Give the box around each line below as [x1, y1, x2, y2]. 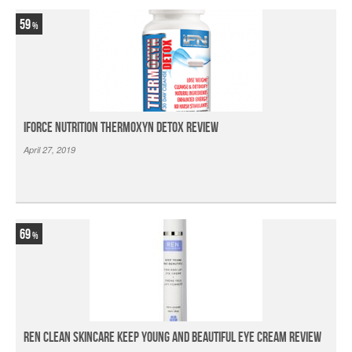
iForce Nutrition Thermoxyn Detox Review [24, 119, 218, 136]
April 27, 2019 [24, 144, 75, 156]
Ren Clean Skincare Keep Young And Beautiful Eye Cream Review [24, 329, 321, 346]
